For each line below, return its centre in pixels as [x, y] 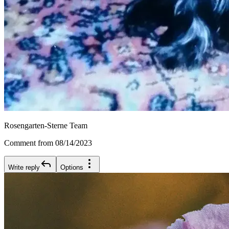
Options [72, 168]
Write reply [24, 168]
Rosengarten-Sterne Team [46, 126]
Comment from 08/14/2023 [48, 143]
